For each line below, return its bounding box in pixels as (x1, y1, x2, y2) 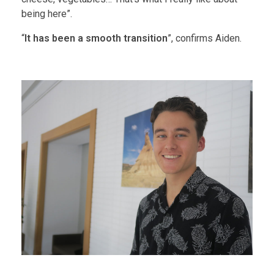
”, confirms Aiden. (168, 32, 242, 45)
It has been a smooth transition (24, 32, 168, 45)
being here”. (21, 8, 72, 20)
